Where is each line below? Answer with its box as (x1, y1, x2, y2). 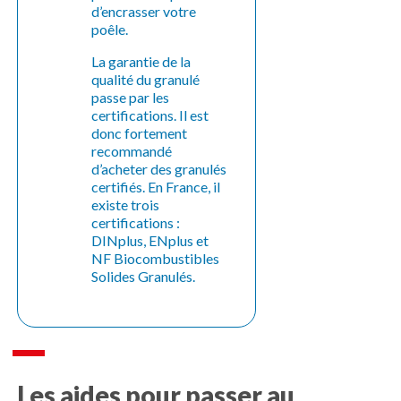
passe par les (91, 88, 170, 106)
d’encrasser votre (91, 2, 197, 20)
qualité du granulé (91, 70, 200, 88)
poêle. (91, 20, 129, 38)
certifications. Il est (91, 106, 209, 124)
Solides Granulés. (91, 267, 196, 285)
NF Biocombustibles (91, 249, 220, 267)
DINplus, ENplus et (91, 231, 209, 249)
